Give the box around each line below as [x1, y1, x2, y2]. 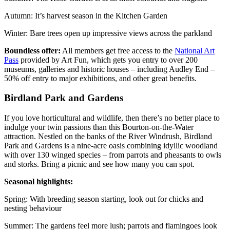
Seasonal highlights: [4, 177, 73, 186]
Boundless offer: [4, 46, 61, 55]
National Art [175, 46, 215, 55]
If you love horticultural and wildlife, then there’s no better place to [4, 113, 220, 123]
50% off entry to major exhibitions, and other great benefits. [4, 73, 197, 83]
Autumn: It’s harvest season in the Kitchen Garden [4, 11, 167, 20]
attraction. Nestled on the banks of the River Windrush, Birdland [4, 132, 212, 141]
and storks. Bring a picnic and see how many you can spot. [4, 160, 195, 169]
